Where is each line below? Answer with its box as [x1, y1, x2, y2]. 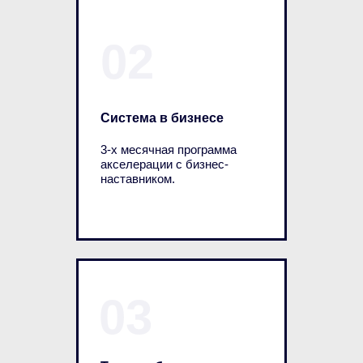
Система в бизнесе [100, 111, 224, 125]
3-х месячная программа [100, 143, 237, 156]
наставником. [100, 172, 175, 186]
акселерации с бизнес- [100, 157, 228, 171]
